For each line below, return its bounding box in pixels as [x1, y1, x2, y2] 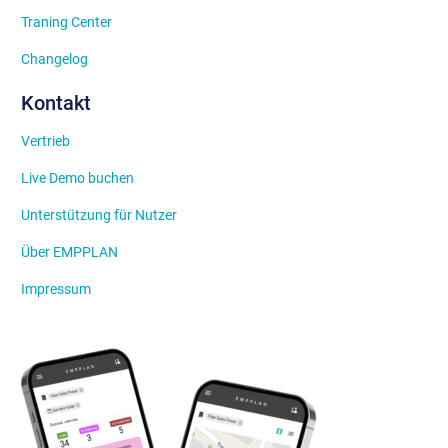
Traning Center [21, 14, 112, 31]
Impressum [21, 280, 91, 297]
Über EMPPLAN [21, 243, 118, 260]
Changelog [21, 51, 88, 68]
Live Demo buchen [21, 169, 134, 186]
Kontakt [21, 91, 91, 116]
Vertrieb [21, 132, 70, 149]
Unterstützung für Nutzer [21, 206, 177, 223]
